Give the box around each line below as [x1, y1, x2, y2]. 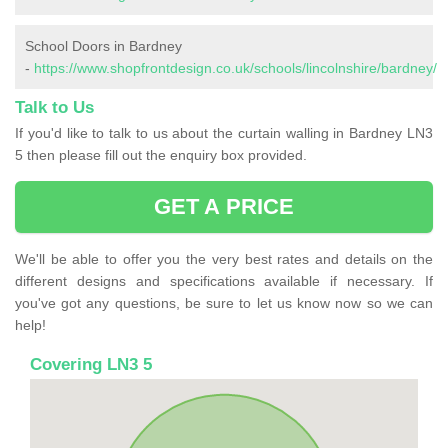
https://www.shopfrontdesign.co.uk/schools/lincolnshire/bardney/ [34, 60, 437, 77]
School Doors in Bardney [25, 38, 182, 55]
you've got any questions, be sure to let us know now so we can [15, 295, 433, 312]
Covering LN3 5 [30, 355, 152, 375]
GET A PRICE [153, 194, 295, 220]
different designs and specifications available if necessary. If [15, 273, 433, 290]
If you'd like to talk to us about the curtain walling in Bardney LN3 [15, 125, 433, 142]
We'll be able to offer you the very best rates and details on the [15, 251, 433, 268]
